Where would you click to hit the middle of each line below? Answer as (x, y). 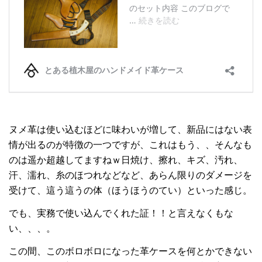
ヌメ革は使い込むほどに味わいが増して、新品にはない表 (130, 129)
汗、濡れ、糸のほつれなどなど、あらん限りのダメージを (130, 175)
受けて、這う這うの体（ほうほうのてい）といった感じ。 (130, 190)
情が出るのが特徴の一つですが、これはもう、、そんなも (130, 144)
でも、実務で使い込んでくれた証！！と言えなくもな (121, 213)
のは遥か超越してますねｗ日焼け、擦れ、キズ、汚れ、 (126, 159)
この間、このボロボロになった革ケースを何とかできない (130, 251)
